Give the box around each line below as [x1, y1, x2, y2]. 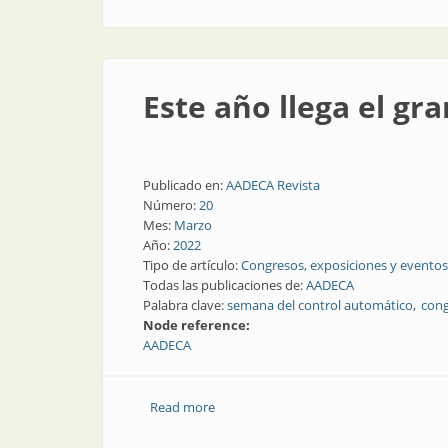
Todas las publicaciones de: [143, 276, 306, 294]
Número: [143, 196, 199, 214]
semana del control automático [227, 296, 413, 314]
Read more [149, 398, 215, 416]
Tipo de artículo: [143, 256, 241, 274]
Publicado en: [143, 176, 226, 194]
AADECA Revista [226, 176, 320, 194]
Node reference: [143, 316, 253, 334]
